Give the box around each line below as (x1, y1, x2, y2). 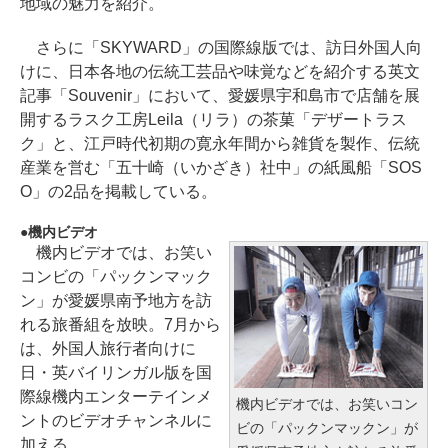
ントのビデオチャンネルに (20, 412, 212, 430)
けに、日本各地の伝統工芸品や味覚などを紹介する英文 (20, 63, 420, 81)
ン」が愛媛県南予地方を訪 (20, 292, 212, 310)
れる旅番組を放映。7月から (20, 316, 221, 334)
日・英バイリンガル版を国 (20, 364, 212, 382)
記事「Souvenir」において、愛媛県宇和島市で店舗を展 (20, 87, 420, 105)
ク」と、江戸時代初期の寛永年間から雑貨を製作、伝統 (20, 135, 420, 153)
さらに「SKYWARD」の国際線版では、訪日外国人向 (20, 39, 422, 57)
